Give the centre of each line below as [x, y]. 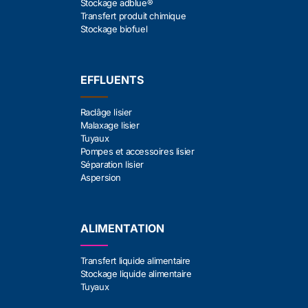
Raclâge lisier [106, 112]
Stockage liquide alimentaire [136, 274]
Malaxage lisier [110, 125]
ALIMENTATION [122, 228]
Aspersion [101, 177]
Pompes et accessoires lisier [137, 151]
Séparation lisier [112, 164]
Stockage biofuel [114, 29]
